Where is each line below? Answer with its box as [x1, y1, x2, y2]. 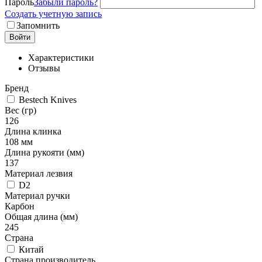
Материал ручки [5, 190, 70, 201]
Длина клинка [5, 126, 61, 136]
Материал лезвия [5, 168, 73, 178]
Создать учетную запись [5, 8, 102, 19]
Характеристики [28, 52, 94, 63]
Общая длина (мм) [5, 211, 78, 222]
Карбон [5, 201, 35, 211]
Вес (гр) [5, 105, 36, 115]
